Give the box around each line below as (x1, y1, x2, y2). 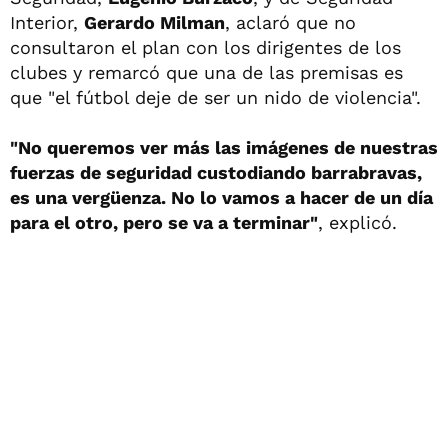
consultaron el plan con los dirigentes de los (10, 36, 401, 58)
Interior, (10, 11, 84, 33)
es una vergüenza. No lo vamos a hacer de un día (10, 186, 433, 208)
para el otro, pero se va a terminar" (10, 211, 318, 233)
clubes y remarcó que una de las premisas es (10, 61, 403, 83)
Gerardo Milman (84, 11, 225, 33)
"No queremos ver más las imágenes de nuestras (10, 136, 438, 158)
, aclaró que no (225, 11, 356, 33)
